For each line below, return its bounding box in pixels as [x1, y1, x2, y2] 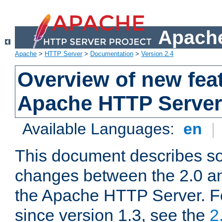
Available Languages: [22, 120, 179, 138]
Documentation [90, 50, 133, 58]
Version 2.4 [141, 50, 173, 58]
